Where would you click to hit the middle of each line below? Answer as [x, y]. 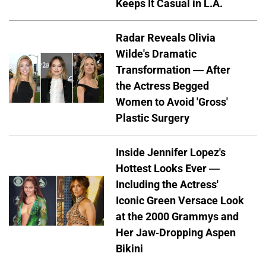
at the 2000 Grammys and [177, 217]
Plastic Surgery [153, 118]
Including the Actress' [167, 185]
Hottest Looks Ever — [168, 169]
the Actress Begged [162, 86]
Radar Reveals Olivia [166, 38]
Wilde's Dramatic [156, 54]
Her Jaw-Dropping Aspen [176, 233]
